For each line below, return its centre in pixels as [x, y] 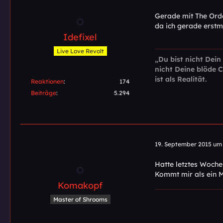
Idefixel [80, 37]
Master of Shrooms [80, 199]
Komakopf [80, 185]
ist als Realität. [181, 79]
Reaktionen [47, 81]
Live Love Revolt [80, 51]
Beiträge [44, 93]
